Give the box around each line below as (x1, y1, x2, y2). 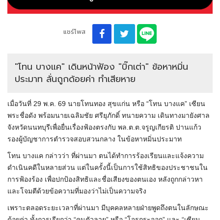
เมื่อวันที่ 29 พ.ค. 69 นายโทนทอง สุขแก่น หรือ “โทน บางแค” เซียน (7, 100, 205, 108)
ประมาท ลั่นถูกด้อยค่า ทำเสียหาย (15, 72, 136, 86)
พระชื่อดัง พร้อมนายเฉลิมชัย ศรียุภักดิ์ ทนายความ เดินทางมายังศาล (7, 111, 210, 120)
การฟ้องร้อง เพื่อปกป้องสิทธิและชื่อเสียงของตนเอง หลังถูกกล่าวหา (7, 175, 203, 184)
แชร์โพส (63, 27, 85, 37)
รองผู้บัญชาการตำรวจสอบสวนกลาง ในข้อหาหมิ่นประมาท (7, 135, 182, 143)
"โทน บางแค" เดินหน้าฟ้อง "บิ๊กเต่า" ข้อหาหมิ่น (15, 60, 188, 74)
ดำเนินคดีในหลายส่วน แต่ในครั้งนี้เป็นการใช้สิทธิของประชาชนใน (7, 164, 208, 172)
